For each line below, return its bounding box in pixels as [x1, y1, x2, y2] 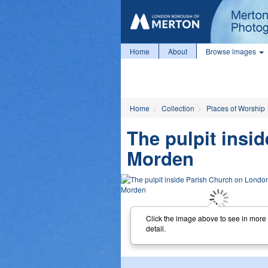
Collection [162, 103, 194, 113]
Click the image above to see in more [145, 212, 266, 223]
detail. [145, 223, 166, 233]
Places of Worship [206, 103, 265, 113]
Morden [127, 145, 194, 172]
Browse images [206, 46, 258, 56]
